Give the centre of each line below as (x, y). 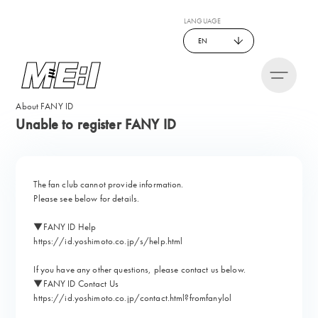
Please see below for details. (87, 198)
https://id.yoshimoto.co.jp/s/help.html (108, 241)
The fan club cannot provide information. (109, 184)
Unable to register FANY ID (96, 124)
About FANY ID (45, 106)
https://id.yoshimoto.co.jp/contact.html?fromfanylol (133, 298)
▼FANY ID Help (65, 227)
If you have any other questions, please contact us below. (139, 269)
